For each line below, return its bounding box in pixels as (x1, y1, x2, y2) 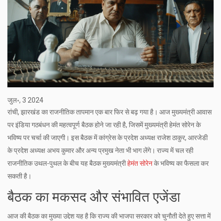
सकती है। (7, 172, 32, 181)
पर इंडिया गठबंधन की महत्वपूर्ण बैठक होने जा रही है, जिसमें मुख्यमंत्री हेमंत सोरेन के (7, 121, 201, 129)
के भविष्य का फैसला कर (152, 159, 209, 168)
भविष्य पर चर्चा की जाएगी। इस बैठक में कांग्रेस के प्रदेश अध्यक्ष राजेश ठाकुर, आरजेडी (7, 134, 208, 142)
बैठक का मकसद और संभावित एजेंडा (7, 189, 180, 206)
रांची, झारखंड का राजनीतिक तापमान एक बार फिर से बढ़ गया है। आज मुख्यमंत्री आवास (7, 108, 212, 116)
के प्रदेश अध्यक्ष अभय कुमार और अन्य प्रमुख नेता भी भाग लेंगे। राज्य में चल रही (7, 147, 193, 155)
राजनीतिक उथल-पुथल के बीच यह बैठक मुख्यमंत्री (7, 159, 127, 168)
